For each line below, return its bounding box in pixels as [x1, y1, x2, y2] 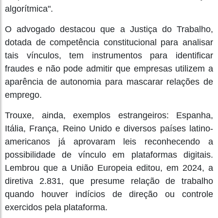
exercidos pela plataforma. [5, 202, 108, 212]
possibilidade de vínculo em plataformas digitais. [5, 149, 213, 160]
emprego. [5, 90, 42, 100]
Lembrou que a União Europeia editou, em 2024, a [5, 163, 213, 173]
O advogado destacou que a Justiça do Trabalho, [5, 24, 213, 34]
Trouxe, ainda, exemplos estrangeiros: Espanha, [5, 110, 213, 120]
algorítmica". [5, 3, 53, 14]
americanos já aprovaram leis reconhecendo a [5, 136, 213, 146]
